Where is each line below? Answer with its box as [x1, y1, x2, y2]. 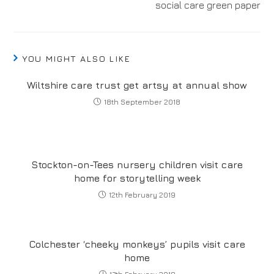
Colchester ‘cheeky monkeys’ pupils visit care [29, 239, 245, 250]
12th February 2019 [109, 190, 176, 199]
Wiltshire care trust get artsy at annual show [27, 80, 247, 91]
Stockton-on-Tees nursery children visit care [31, 159, 243, 170]
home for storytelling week [73, 172, 201, 183]
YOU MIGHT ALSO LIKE [21, 53, 131, 64]
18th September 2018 [104, 97, 180, 106]
